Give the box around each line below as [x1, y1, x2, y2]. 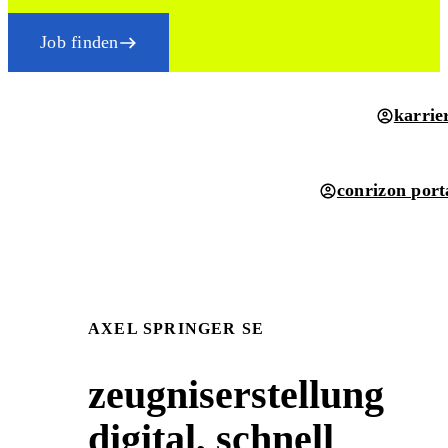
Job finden [40, 32, 119, 52]
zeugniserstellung [88, 372, 384, 418]
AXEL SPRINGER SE [88, 320, 265, 337]
